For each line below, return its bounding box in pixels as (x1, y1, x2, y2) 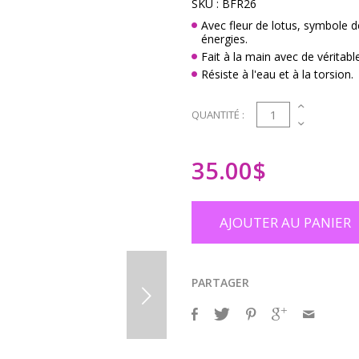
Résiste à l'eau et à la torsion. (201, 67, 353, 82)
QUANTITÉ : (192, 107, 244, 122)
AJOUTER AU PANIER (220, 213, 351, 232)
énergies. (201, 31, 248, 46)
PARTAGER (192, 275, 249, 290)
